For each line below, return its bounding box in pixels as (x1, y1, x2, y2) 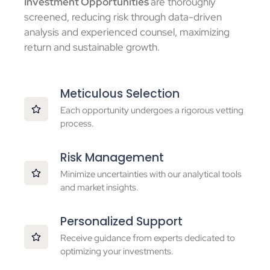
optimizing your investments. (60, 245, 174, 258)
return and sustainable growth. (24, 40, 160, 54)
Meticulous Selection (60, 86, 180, 102)
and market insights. (60, 181, 139, 194)
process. (60, 118, 94, 130)
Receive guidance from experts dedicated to (60, 232, 235, 245)
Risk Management (60, 149, 164, 166)
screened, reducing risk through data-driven (24, 10, 222, 24)
